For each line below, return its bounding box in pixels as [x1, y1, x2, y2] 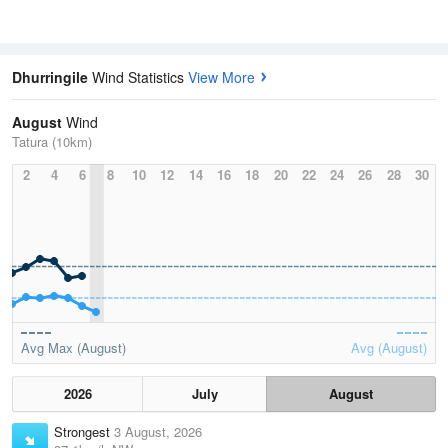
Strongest [54, 422, 114, 442]
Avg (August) [351, 338, 427, 358]
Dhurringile [12, 67, 92, 88]
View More [188, 67, 255, 88]
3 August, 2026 [114, 422, 202, 442]
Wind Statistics [92, 67, 188, 88]
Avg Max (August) [21, 338, 126, 358]
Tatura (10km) [12, 132, 92, 152]
